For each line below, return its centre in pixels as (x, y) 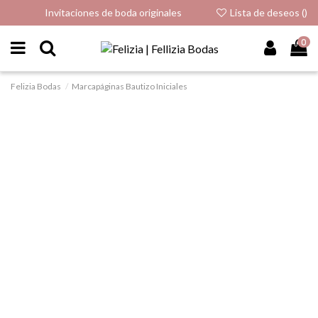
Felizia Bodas (36, 86)
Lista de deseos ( (266, 12)
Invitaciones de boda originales (113, 12)
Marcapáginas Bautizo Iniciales (130, 86)
